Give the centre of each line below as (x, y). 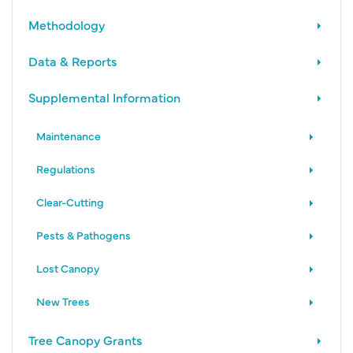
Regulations (66, 168)
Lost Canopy (68, 268)
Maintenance (69, 135)
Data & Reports (73, 60)
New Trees (63, 301)
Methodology (67, 24)
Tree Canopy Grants (85, 339)
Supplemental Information (104, 97)
